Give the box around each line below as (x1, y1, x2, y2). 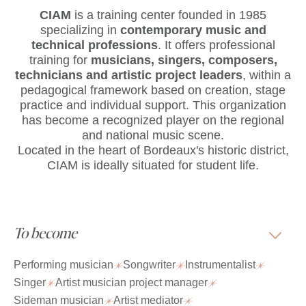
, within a (242, 68, 291, 83)
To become (14, 221, 77, 243)
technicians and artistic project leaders (15, 68, 242, 83)
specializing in (40, 23, 120, 38)
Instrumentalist (185, 259, 255, 271)
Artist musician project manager (55, 277, 208, 289)
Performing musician (14, 259, 113, 271)
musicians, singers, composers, (90, 53, 277, 68)
